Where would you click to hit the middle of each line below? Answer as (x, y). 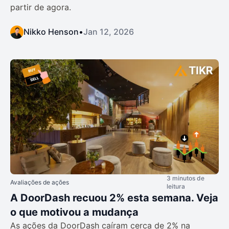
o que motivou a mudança (74, 212)
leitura (176, 186)
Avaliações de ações (40, 182)
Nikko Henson (51, 32)
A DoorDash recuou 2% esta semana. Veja (114, 198)
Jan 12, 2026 (109, 32)
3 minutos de (186, 178)
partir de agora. (41, 7)
